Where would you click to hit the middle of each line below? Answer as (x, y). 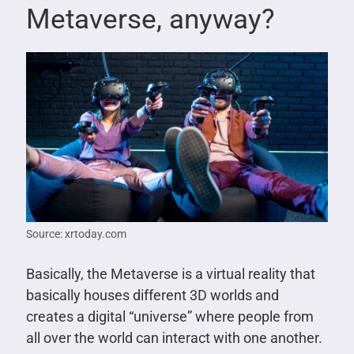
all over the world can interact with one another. (174, 338)
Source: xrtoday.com (76, 234)
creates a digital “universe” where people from (169, 317)
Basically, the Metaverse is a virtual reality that (170, 274)
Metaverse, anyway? (150, 19)
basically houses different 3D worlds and (152, 296)
